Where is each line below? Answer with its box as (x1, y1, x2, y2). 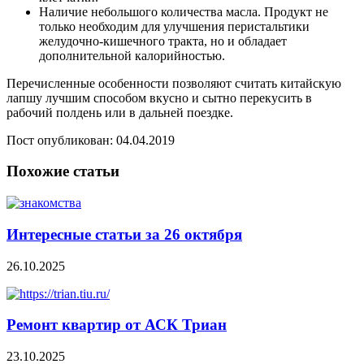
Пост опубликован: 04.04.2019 (6, 132, 175, 147)
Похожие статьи (6, 162, 119, 180)
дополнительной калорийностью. (39, 48, 225, 63)
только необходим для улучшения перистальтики (39, 19, 310, 33)
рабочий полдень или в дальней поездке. (6, 105, 233, 119)
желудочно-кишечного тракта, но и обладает (39, 33, 287, 48)
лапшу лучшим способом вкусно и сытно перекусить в (6, 90, 312, 105)
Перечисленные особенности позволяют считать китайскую (6, 76, 341, 90)
